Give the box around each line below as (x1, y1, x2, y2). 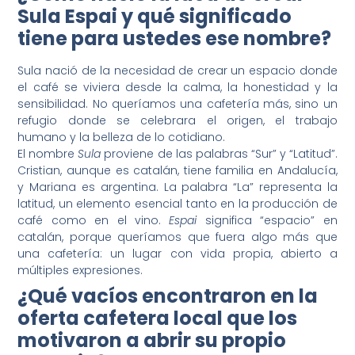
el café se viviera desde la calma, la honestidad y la (17, 79, 338, 96)
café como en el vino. (17, 212, 170, 229)
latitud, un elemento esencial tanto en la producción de (17, 196, 338, 212)
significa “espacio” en (197, 212, 338, 229)
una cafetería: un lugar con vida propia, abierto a (17, 246, 338, 262)
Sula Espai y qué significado (17, 3, 292, 30)
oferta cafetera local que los (17, 305, 298, 332)
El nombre (17, 146, 78, 162)
